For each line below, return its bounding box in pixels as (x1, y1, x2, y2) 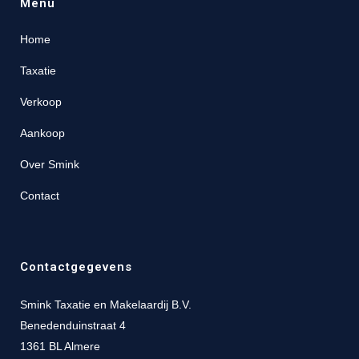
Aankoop (20, 126, 65, 139)
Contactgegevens (20, 259, 132, 274)
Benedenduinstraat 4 (20, 318, 126, 332)
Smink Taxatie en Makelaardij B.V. (20, 297, 192, 311)
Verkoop (20, 95, 62, 108)
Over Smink (20, 157, 79, 171)
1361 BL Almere (20, 339, 100, 353)
